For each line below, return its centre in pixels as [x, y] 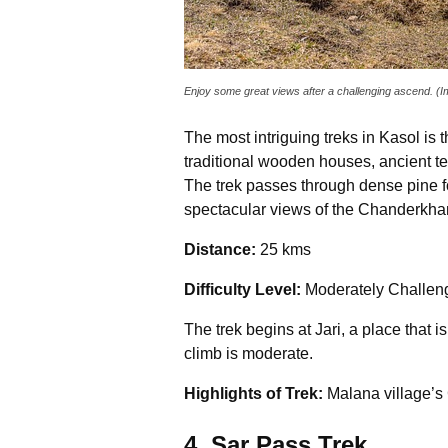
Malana [353, 393]
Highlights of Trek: [255, 393]
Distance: [222, 249]
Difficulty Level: [242, 289]
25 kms [285, 249]
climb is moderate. [250, 353]
